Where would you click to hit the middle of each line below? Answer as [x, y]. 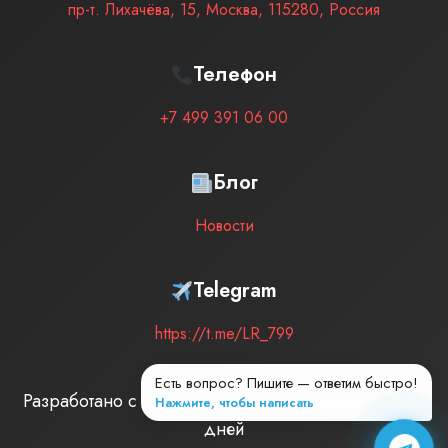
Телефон [235, 74]
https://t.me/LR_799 [224, 333]
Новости [224, 225]
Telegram [235, 290]
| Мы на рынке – [315, 401]
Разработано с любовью [123, 401]
